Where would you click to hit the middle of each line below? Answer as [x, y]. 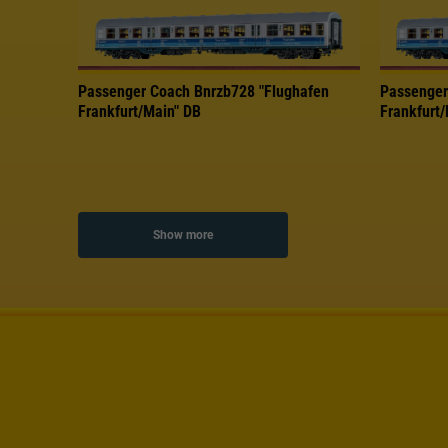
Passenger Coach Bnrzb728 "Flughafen [203, 91]
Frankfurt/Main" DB [139, 111]
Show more [183, 234]
